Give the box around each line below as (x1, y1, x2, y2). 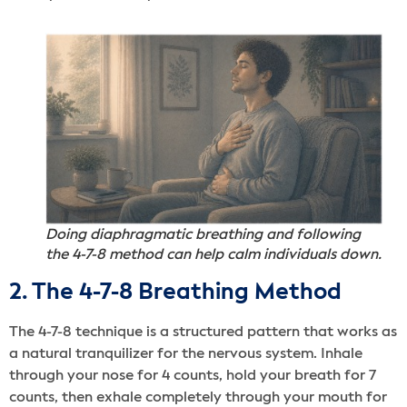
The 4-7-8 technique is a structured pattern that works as (9, 325, 397, 341)
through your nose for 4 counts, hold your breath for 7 (9, 369, 376, 384)
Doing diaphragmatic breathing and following (45, 228, 361, 243)
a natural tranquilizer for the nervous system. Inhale (9, 347, 362, 362)
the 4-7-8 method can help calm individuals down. (45, 248, 382, 263)
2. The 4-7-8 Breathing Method (9, 282, 342, 305)
